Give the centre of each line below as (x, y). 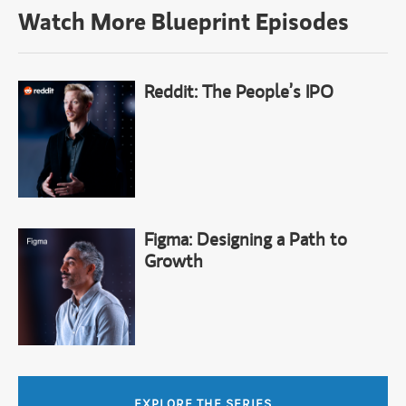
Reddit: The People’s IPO (239, 91)
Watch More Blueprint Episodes (184, 20)
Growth (174, 260)
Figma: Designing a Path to (246, 238)
